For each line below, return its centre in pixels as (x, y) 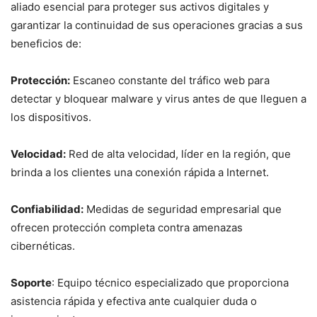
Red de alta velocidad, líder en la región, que (178, 154)
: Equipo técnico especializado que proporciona (170, 282)
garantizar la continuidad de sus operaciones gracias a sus (157, 25)
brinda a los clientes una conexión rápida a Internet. (140, 172)
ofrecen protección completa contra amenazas (127, 227)
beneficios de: (46, 43)
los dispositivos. (51, 117)
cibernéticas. (43, 246)
